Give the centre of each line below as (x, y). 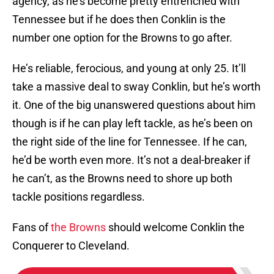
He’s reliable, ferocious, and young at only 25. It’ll (129, 68)
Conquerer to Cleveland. (71, 246)
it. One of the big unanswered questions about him (134, 105)
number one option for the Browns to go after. (122, 38)
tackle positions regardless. (79, 197)
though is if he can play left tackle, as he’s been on (132, 124)
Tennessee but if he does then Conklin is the (119, 20)
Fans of (31, 228)
